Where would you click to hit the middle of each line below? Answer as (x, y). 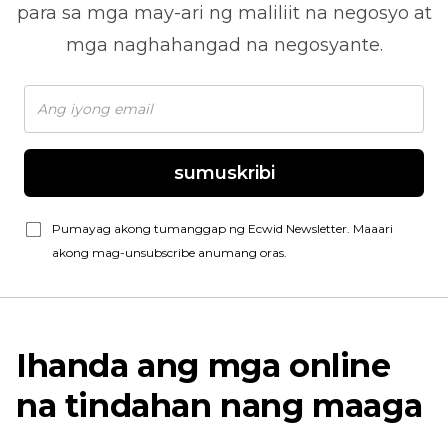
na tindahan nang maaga (219, 406)
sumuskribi (224, 173)
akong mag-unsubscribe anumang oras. (169, 253)
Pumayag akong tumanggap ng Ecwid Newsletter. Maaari (222, 229)
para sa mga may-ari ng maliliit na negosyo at (224, 13)
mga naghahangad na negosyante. (224, 45)
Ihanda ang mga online (203, 366)
